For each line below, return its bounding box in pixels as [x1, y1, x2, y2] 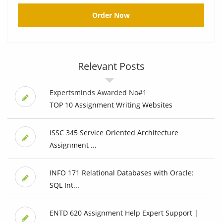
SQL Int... [49, 180, 79, 190]
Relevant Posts [77, 59, 145, 73]
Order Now [92, 10, 130, 20]
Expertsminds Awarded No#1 [49, 88, 147, 98]
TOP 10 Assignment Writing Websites [49, 100, 172, 110]
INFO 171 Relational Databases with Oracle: [49, 168, 194, 178]
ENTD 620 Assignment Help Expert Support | [49, 208, 198, 218]
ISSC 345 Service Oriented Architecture [49, 128, 178, 138]
